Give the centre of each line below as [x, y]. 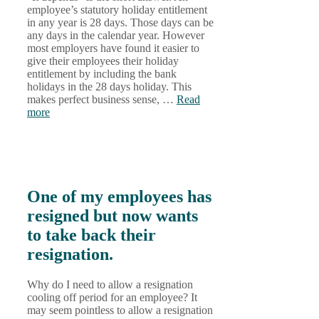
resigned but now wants [113, 216]
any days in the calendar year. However [116, 36]
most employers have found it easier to [113, 48]
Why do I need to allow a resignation [110, 285]
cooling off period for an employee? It [112, 298]
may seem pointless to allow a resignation [120, 310]
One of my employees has [119, 197]
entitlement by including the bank [102, 74]
